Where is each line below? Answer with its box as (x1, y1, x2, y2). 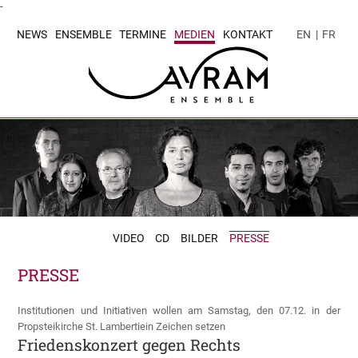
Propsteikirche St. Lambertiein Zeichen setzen (18, 320, 226, 333)
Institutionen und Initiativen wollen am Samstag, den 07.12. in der (18, 304, 340, 317)
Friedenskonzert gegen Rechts (18, 335, 241, 356)
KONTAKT (222, 27, 272, 41)
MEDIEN (174, 27, 216, 41)
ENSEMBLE (54, 27, 112, 41)
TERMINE (119, 27, 167, 41)
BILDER (181, 232, 218, 245)
